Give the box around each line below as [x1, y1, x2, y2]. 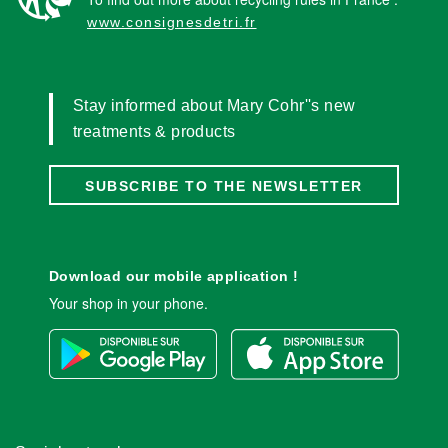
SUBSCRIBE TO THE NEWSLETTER [85, 178, 363, 195]
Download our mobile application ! [49, 268, 299, 285]
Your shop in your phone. [49, 293, 208, 314]
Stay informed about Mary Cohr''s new [73, 97, 356, 115]
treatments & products [73, 123, 236, 141]
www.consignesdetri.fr [87, 14, 257, 31]
